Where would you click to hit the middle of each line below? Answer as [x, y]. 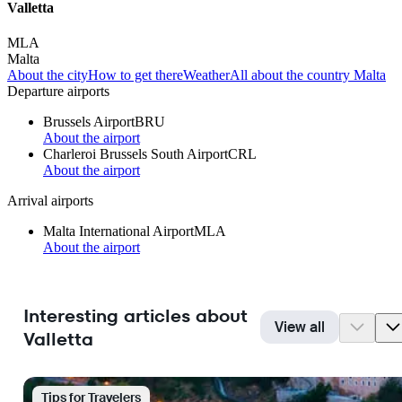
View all [300, 328]
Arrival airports [50, 200]
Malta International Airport [118, 231]
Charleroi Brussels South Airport [135, 153]
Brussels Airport [89, 121]
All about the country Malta [308, 74]
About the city [48, 74]
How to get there [135, 74]
